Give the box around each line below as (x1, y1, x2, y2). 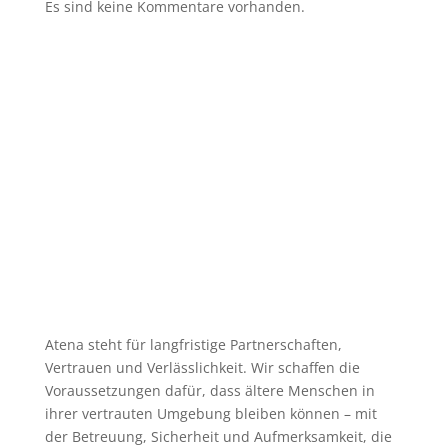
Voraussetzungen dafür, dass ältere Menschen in (44, 381, 375, 400)
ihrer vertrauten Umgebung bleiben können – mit (44, 404, 377, 423)
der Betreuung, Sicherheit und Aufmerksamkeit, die (44, 427, 392, 446)
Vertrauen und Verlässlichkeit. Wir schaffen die (44, 358, 360, 377)
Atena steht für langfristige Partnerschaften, (44, 335, 342, 354)
